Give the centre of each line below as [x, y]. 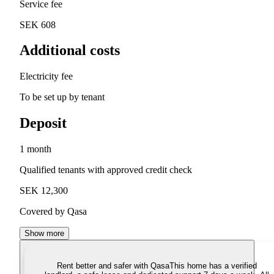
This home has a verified [213, 266]
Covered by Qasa [53, 212]
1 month [35, 149]
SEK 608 [38, 24]
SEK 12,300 [44, 191]
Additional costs [70, 50]
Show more [44, 234]
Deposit [43, 123]
